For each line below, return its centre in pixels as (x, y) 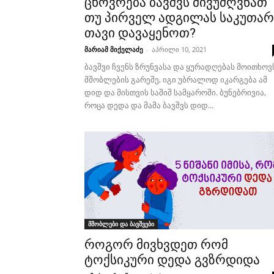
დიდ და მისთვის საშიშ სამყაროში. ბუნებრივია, (175, 92)
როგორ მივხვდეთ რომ (156, 245)
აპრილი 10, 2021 (179, 49)
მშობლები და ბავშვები (121, 224)
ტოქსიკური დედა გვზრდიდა (172, 260)
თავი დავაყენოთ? (140, 33)
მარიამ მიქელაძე (114, 49)
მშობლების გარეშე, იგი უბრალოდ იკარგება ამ (176, 80)
